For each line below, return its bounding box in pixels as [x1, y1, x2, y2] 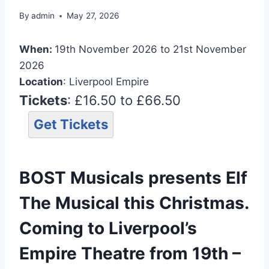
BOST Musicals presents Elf [19, 168, 247, 189]
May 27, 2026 [67, 11, 119, 21]
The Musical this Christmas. [19, 193, 249, 214]
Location [19, 76, 63, 88]
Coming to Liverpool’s [19, 218, 197, 239]
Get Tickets [34, 116, 108, 133]
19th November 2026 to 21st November [55, 43, 246, 56]
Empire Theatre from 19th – [19, 243, 241, 264]
